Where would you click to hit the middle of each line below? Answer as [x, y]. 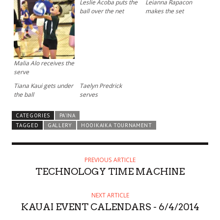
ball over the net [101, 11]
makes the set [164, 11]
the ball [24, 94]
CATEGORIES [33, 115]
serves [88, 94]
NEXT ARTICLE [110, 195]
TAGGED [27, 125]
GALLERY [60, 125]
